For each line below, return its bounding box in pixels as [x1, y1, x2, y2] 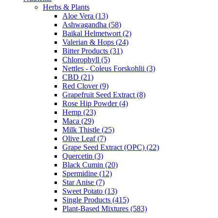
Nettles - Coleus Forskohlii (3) [62, 64, 155, 73]
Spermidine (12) [62, 169, 112, 178]
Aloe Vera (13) [62, 11, 108, 20]
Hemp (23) [62, 108, 96, 116]
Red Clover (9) [62, 81, 109, 90]
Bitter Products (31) [62, 46, 123, 55]
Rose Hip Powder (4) [62, 99, 128, 108]
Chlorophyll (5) [62, 55, 110, 64]
